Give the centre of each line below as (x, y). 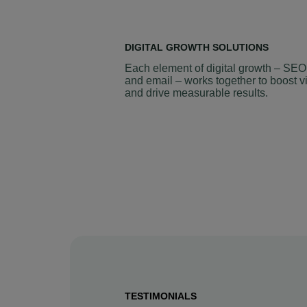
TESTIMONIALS (161, 296)
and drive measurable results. (196, 93)
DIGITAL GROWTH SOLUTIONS (197, 47)
